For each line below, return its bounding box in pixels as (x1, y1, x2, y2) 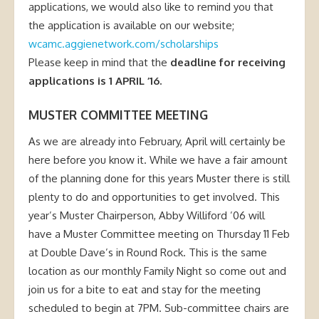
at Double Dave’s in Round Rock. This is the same (28, 245, 267, 259)
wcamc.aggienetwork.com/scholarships (28, 36, 219, 51)
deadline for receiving (170, 55, 286, 69)
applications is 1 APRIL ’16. (28, 73, 162, 88)
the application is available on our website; (28, 18, 234, 32)
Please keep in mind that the (28, 55, 170, 69)
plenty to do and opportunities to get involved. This (28, 189, 280, 204)
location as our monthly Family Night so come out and (28, 263, 286, 278)
